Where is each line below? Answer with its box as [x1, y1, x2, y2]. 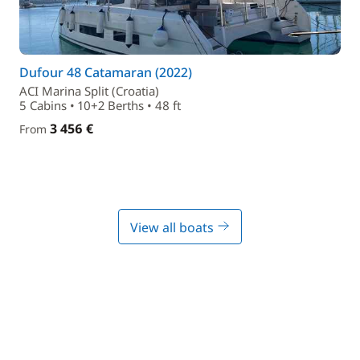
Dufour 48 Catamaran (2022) [19, 63, 192, 81]
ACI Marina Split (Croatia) [19, 83, 159, 99]
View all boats [130, 219, 217, 236]
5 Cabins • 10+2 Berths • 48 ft [19, 97, 181, 113]
